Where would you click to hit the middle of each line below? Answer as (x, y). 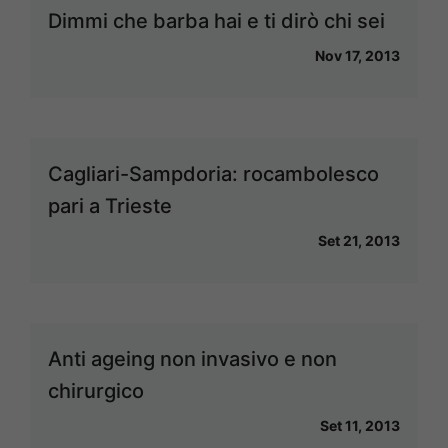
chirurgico (96, 391)
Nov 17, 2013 (357, 56)
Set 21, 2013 (359, 241)
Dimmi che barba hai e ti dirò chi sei (216, 21)
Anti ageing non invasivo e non (192, 359)
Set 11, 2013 (360, 426)
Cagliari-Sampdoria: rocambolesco (213, 174)
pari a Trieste (110, 206)
